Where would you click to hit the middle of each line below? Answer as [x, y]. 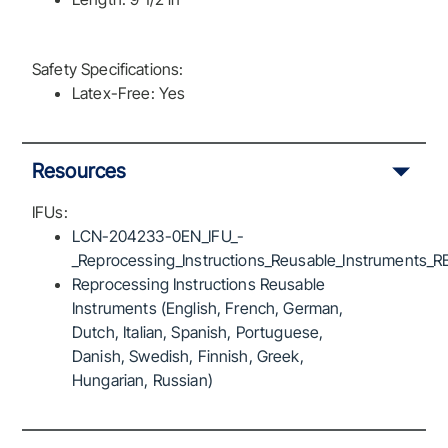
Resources [79, 171]
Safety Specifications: [108, 68]
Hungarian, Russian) [142, 380]
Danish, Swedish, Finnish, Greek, [188, 356]
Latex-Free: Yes [129, 92]
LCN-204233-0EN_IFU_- [158, 236]
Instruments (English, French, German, [208, 308]
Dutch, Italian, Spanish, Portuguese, [198, 332]
